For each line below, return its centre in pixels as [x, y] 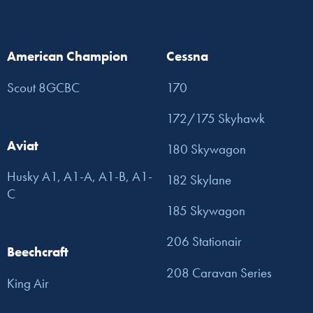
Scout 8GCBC [43, 87]
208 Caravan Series [219, 272]
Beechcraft [38, 252]
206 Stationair [204, 242]
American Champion [67, 57]
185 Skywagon [206, 211]
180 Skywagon [206, 149]
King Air [28, 283]
